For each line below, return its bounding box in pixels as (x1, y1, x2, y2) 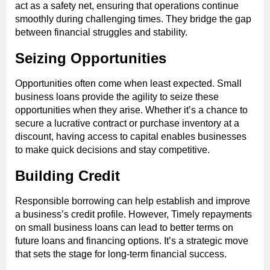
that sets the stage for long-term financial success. (15, 248, 227, 259)
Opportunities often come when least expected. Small (15, 78, 242, 89)
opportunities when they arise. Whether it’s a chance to (15, 104, 248, 115)
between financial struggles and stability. (15, 27, 187, 37)
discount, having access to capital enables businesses (15, 131, 246, 142)
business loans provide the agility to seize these (15, 91, 219, 102)
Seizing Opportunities (15, 49, 166, 66)
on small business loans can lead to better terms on (15, 222, 233, 233)
